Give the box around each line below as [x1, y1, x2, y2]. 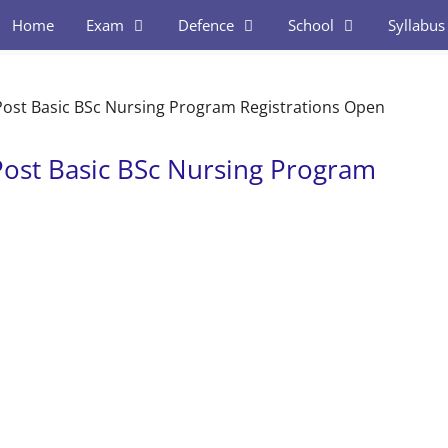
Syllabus [387, 15, 445, 35]
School [287, 15, 334, 35]
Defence [177, 15, 234, 35]
